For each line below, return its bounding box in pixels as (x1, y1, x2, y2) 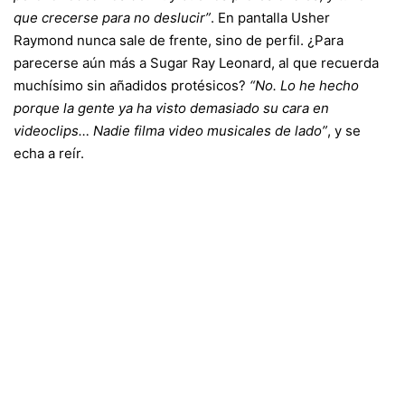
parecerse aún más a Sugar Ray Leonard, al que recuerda (14, 54, 379, 71)
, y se (327, 122, 361, 139)
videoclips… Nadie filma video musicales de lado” (14, 122, 327, 139)
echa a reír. (14, 145, 84, 162)
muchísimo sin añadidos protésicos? (14, 77, 250, 94)
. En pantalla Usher (211, 9, 330, 26)
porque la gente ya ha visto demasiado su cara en (14, 99, 329, 117)
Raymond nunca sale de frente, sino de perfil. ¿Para (14, 32, 344, 49)
